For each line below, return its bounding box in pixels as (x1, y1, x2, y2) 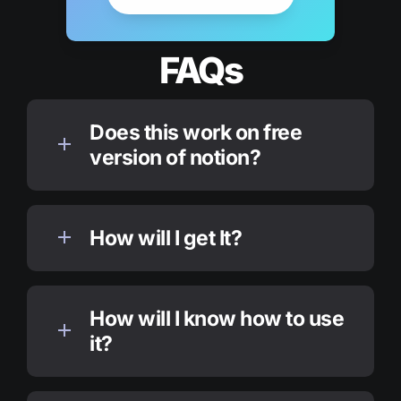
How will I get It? (90, 226, 242, 251)
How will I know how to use (90, 306, 344, 331)
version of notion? (90, 145, 260, 170)
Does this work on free (90, 120, 302, 145)
